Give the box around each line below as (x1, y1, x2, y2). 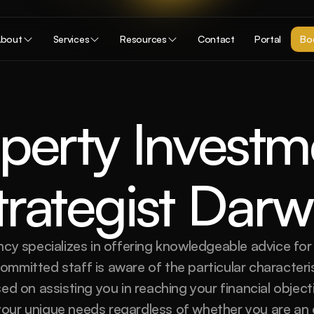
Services (53, 32, 90, 45)
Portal (254, 32, 282, 45)
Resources (120, 32, 167, 45)
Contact (197, 32, 235, 45)
